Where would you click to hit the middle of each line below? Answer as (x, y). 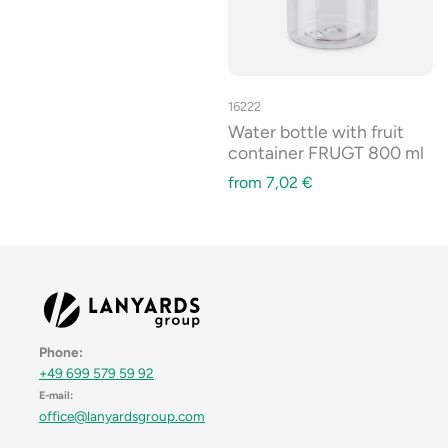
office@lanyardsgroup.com (122, 416)
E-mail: (56, 396)
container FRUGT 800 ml (326, 153)
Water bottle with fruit (316, 132)
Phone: (61, 352)
